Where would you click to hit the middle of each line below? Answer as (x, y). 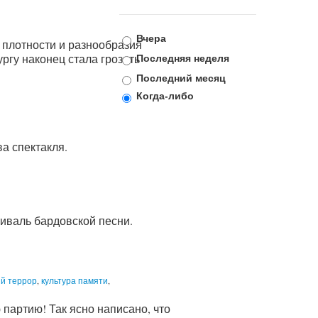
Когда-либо (165, 95)
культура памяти (75, 280)
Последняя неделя (183, 57)
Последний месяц (181, 77)
